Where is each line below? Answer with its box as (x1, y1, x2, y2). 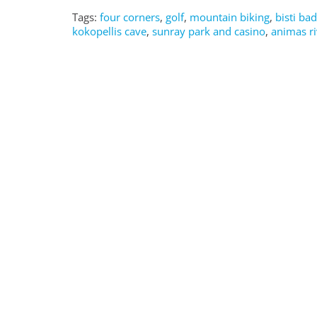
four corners (100, 10, 160, 25)
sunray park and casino (152, 24, 265, 39)
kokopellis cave (72, 24, 146, 39)
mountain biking (190, 10, 270, 25)
